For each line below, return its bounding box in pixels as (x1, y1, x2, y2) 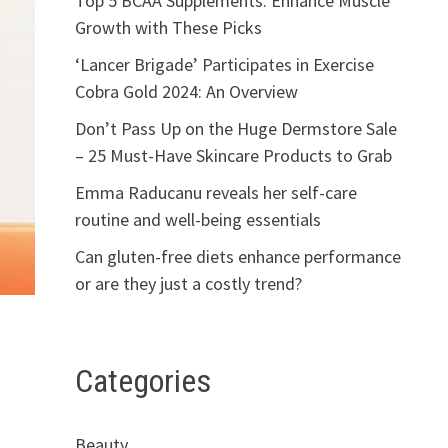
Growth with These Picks (74, 15, 262, 39)
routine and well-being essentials (74, 207, 321, 231)
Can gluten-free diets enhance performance (74, 244, 401, 268)
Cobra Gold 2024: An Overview (74, 79, 298, 103)
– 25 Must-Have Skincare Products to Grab (74, 143, 392, 167)
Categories (74, 361, 211, 400)
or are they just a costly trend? (74, 271, 302, 295)
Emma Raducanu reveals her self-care (74, 180, 357, 204)
